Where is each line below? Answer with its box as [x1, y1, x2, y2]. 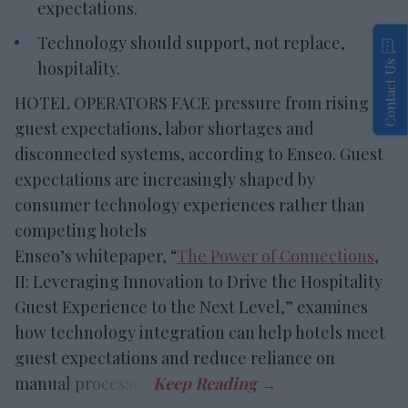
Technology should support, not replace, [37, 31, 345, 54]
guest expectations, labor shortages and [15, 117, 314, 139]
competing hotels [15, 219, 147, 241]
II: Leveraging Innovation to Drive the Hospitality [15, 270, 382, 292]
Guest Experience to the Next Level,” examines [15, 295, 368, 318]
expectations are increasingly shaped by [15, 168, 315, 190]
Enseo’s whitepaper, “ [15, 244, 177, 267]
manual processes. [15, 372, 153, 394]
